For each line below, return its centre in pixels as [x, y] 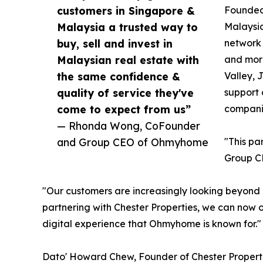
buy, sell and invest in [115, 43]
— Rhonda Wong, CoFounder [129, 125]
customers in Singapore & [126, 10]
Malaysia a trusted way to [127, 27]
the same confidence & [119, 76]
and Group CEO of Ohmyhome [133, 142]
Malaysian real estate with [128, 60]
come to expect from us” [124, 109]
